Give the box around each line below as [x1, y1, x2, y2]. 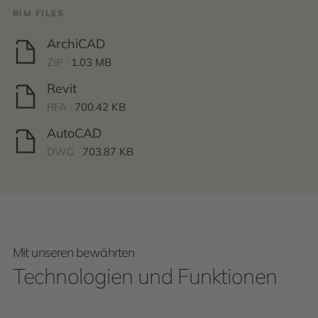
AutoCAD [47, 125, 102, 141]
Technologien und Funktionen [13, 263, 277, 290]
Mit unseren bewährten [13, 244, 135, 261]
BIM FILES [13, 8, 64, 18]
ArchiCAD [47, 35, 105, 52]
